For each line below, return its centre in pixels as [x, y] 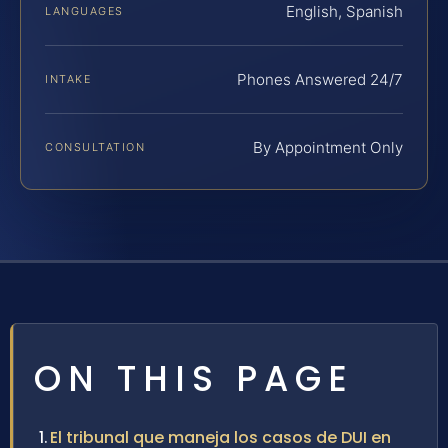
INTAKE [68, 79]
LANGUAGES [84, 11]
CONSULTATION [95, 147]
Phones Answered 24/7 [320, 80]
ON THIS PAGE [194, 379]
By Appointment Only [328, 148]
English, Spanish [344, 12]
